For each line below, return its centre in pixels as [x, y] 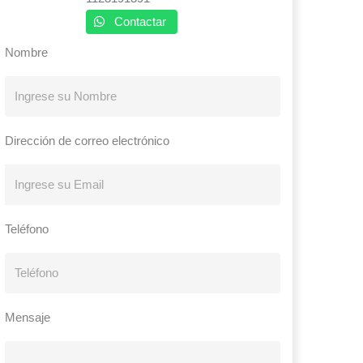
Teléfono [27, 228]
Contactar [140, 21]
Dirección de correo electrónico [87, 140]
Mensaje [28, 317]
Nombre [26, 52]
